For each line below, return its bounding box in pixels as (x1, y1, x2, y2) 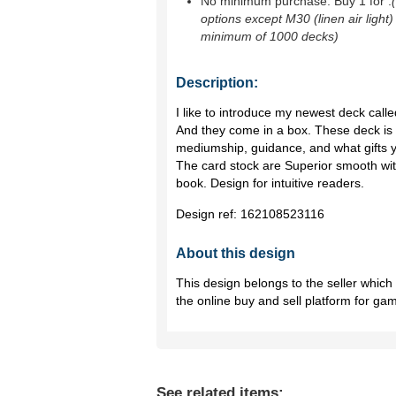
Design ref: (176, 207, 240, 221)
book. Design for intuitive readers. (176, 176, 364, 190)
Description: (176, 75, 258, 90)
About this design (176, 246, 295, 261)
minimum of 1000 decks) (201, 29, 339, 43)
